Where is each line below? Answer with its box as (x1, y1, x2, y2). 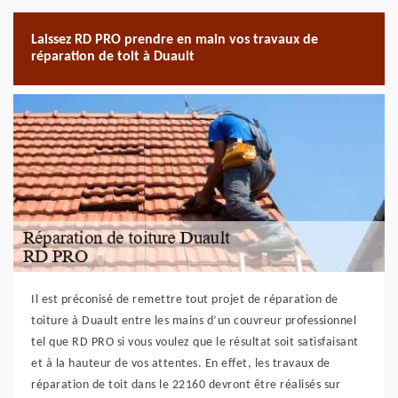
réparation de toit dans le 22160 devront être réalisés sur (31, 378, 340, 392)
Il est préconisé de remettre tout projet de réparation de (31, 293, 338, 306)
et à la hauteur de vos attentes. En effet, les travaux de (31, 357, 330, 370)
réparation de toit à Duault (31, 50, 195, 64)
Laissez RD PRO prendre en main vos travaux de (31, 33, 318, 47)
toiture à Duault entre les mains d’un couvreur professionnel (31, 314, 356, 328)
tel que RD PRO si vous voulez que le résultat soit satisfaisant (31, 336, 359, 349)
